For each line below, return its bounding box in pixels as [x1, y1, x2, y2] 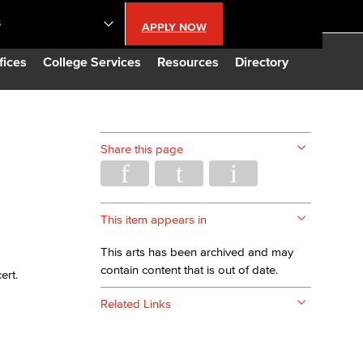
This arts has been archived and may [100, 245, 293, 258]
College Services [43, 54, 141, 69]
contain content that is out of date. [100, 263, 278, 276]
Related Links [100, 297, 171, 310]
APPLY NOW [141, 21, 207, 33]
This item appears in [100, 212, 207, 226]
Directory [235, 54, 288, 69]
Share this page [100, 142, 183, 156]
